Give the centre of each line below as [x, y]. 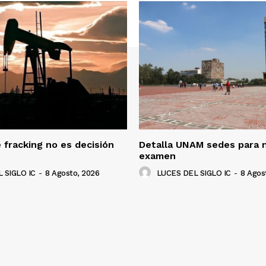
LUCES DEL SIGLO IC [194, 173]
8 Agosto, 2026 [72, 173]
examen [157, 156]
